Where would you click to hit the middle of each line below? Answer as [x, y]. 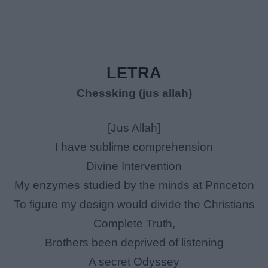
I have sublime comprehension [134, 147]
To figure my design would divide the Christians [134, 205]
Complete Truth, [134, 224]
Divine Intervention [134, 166]
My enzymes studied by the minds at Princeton [134, 185]
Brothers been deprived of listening [134, 243]
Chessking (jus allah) [134, 93]
